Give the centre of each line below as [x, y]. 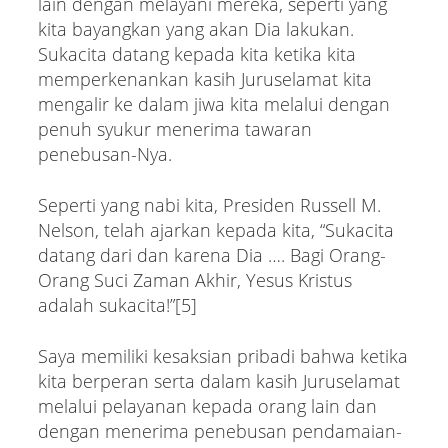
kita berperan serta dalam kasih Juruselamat [218, 380]
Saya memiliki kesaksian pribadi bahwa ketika [222, 355]
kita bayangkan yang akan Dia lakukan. [195, 28]
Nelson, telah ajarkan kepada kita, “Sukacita [215, 229]
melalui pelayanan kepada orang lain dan [207, 405]
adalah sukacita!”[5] [117, 304]
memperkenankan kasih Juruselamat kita [204, 78]
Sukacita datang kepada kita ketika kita [196, 53]
